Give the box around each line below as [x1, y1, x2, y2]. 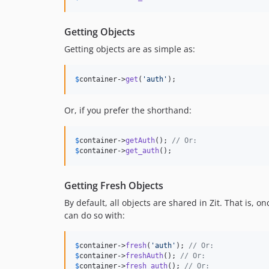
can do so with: [64, 210, 125, 222]
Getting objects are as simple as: [64, 43, 195, 55]
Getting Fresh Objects [64, 179, 163, 193]
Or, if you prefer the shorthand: [64, 104, 192, 116]
